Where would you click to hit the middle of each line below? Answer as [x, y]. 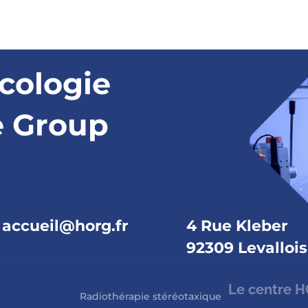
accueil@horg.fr [65, 226]
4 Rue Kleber [237, 226]
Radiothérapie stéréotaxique [151, 297]
